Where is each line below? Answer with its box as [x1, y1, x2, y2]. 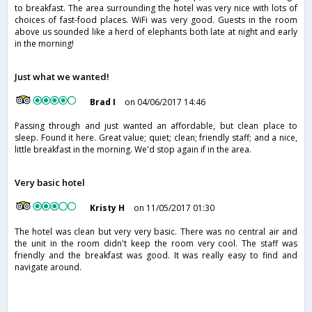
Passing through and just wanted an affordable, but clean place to [15, 120, 297, 132]
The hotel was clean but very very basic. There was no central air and [15, 226, 297, 238]
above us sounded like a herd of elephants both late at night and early [15, 26, 297, 38]
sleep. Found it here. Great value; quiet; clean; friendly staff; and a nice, [15, 132, 297, 144]
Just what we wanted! [15, 70, 109, 84]
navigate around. [15, 261, 81, 274]
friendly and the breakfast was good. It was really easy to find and [15, 249, 297, 262]
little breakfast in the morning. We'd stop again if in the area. [15, 143, 251, 156]
